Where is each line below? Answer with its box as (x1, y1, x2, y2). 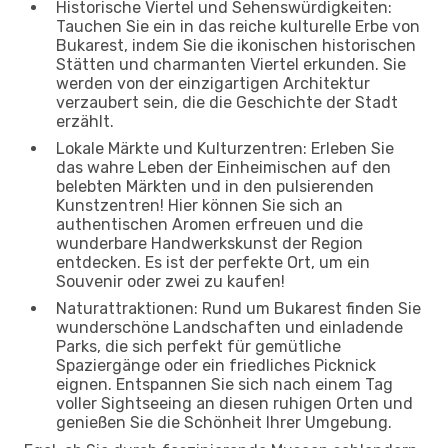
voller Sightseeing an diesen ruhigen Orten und (56, 393, 413, 413)
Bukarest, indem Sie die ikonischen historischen (56, 35, 416, 55)
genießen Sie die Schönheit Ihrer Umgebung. (56, 412, 392, 432)
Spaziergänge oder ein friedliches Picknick (56, 355, 376, 375)
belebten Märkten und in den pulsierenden (56, 176, 374, 196)
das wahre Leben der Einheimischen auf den (56, 157, 391, 177)
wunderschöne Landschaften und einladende (56, 317, 403, 337)
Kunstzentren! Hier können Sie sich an (56, 195, 343, 215)
